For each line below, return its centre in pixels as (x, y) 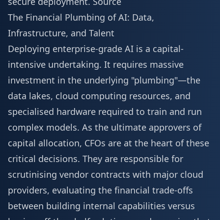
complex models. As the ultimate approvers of (105, 127)
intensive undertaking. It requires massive (96, 64)
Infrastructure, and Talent (61, 33)
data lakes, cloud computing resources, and (99, 96)
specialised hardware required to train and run (105, 111)
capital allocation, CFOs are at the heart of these (109, 143)
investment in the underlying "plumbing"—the (104, 80)
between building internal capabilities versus (101, 206)
